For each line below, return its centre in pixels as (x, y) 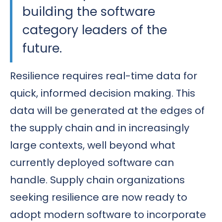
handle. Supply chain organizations (97, 180)
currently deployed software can (92, 162)
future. (42, 48)
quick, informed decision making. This (103, 93)
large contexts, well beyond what (93, 145)
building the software (89, 11)
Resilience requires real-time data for (104, 76)
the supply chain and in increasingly (100, 128)
